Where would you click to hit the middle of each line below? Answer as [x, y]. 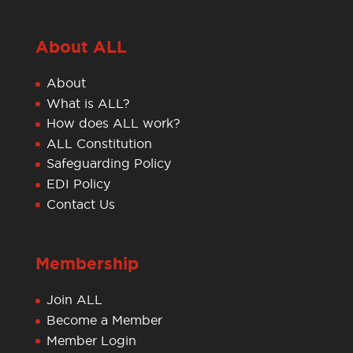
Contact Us [80, 204]
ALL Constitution [99, 143]
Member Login [91, 340]
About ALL [81, 48]
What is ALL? [88, 103]
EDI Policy [78, 184]
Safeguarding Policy [108, 163]
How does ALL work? [113, 123]
